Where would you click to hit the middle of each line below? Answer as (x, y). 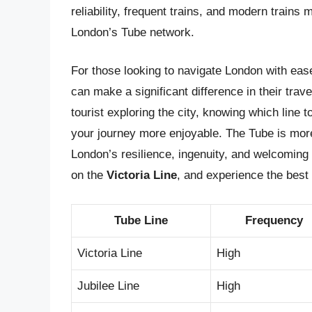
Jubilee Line (108, 286)
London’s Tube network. (133, 32)
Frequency (274, 220)
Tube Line (141, 220)
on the (89, 175)
